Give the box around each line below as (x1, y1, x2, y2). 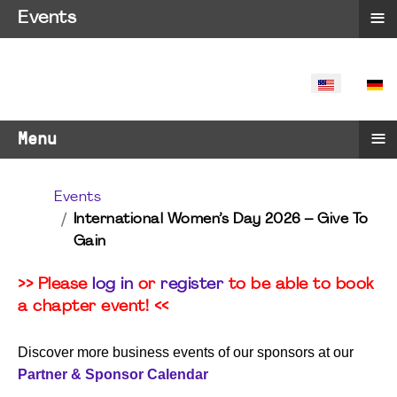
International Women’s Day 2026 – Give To (73, 213, 369, 227)
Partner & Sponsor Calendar (18, 367, 208, 382)
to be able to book (223, 277, 374, 292)
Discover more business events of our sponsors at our (18, 345, 354, 360)
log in (92, 277, 133, 292)
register (160, 277, 223, 292)
